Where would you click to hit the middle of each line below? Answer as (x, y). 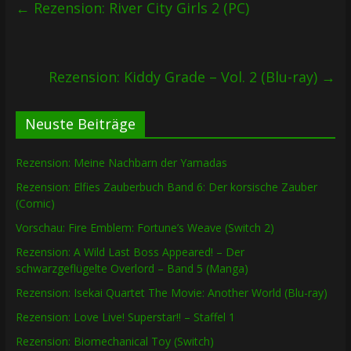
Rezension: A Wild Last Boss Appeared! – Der (130, 252)
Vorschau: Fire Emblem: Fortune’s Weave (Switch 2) (145, 228)
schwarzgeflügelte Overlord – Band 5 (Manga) (132, 269)
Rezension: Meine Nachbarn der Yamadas (121, 163)
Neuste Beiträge (80, 124)
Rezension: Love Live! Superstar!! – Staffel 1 (125, 317)
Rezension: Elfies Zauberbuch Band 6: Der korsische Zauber (166, 187)
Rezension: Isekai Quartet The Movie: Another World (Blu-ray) (171, 293)
